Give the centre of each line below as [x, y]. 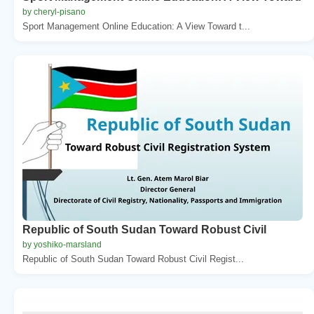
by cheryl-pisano [54, 12]
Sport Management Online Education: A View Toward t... [136, 26]
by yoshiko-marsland [62, 244]
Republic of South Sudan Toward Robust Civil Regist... [133, 259]
